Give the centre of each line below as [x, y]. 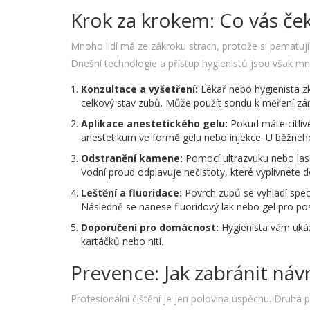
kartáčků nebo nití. [122, 241]
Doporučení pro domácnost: [150, 228]
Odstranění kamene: [132, 158]
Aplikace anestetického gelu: [154, 124]
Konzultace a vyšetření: [139, 89]
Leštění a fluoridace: [131, 193]
